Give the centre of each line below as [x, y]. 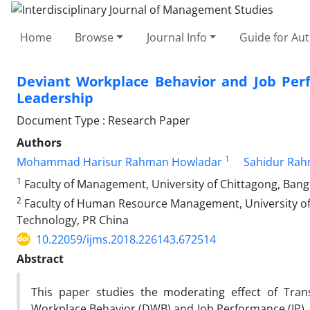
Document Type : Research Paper [103, 120]
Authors [39, 142]
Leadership [55, 98]
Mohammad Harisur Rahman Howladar [119, 162]
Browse [94, 37]
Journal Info [176, 37]
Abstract [40, 258]
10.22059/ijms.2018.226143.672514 [126, 239]
